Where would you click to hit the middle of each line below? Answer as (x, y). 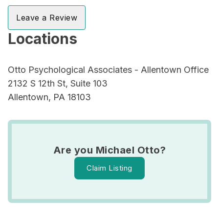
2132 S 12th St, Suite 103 (58, 83)
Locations (43, 39)
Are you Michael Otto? (109, 150)
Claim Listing (109, 168)
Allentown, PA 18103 (49, 97)
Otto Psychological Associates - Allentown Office (108, 70)
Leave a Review (47, 18)
